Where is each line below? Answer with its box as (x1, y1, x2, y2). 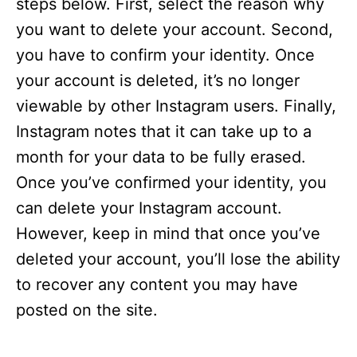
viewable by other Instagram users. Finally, (16, 96, 336, 116)
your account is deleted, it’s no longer (16, 71, 300, 91)
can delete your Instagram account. (16, 198, 282, 218)
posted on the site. (16, 300, 158, 320)
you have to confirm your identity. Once (16, 45, 315, 65)
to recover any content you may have (16, 275, 298, 295)
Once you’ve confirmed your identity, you (16, 173, 327, 193)
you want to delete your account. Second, (16, 20, 333, 40)
